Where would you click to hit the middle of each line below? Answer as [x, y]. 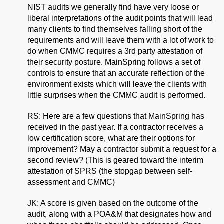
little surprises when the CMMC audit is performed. [116, 95]
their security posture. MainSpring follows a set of [114, 62]
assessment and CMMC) [71, 182]
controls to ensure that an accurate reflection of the [116, 73]
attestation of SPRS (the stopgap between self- [110, 171]
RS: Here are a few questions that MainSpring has [116, 116]
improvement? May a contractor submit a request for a [122, 149]
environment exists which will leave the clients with [117, 84]
